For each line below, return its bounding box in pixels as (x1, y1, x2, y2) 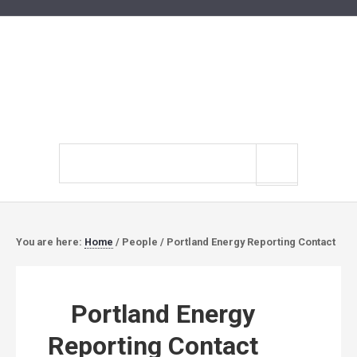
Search (58, 145, 96, 160)
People (120, 236, 160, 248)
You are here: (16, 236, 84, 248)
